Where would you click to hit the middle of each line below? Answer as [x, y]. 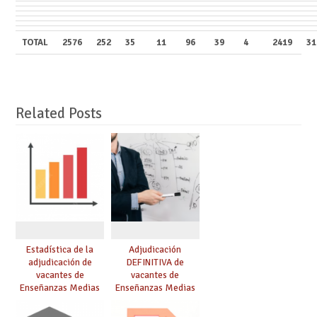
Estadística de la [60, 249]
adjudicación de [60, 262]
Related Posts [58, 114]
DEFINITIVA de [155, 262]
